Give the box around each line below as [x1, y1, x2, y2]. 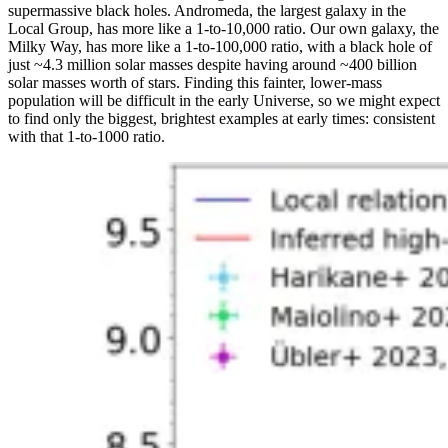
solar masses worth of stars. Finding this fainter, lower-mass [8, 73, 382, 91]
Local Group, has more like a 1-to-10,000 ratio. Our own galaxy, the [8, 19, 439, 37]
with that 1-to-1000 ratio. [8, 127, 165, 145]
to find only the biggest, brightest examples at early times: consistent [8, 109, 435, 127]
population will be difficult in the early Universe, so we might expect [8, 91, 440, 109]
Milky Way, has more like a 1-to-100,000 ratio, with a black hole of [8, 37, 432, 55]
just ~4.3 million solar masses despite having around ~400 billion [8, 55, 417, 73]
